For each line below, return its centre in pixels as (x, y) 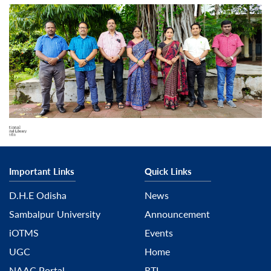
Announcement (177, 214)
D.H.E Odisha (38, 195)
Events (159, 233)
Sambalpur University (55, 214)
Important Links (42, 171)
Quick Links (168, 171)
